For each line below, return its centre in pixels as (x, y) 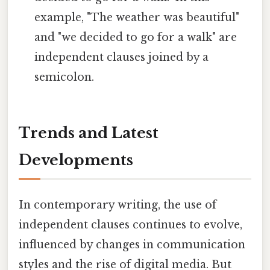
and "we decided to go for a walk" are (136, 37)
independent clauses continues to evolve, (130, 224)
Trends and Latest (89, 133)
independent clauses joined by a (122, 57)
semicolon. (64, 77)
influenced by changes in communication (132, 244)
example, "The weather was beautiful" (137, 17)
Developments (76, 160)
